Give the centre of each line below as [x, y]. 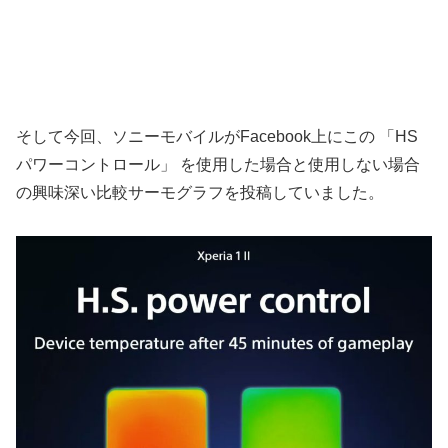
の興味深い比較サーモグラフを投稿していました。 [200, 193]
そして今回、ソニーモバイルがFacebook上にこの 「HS [217, 137]
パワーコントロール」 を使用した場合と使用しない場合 [218, 165]
